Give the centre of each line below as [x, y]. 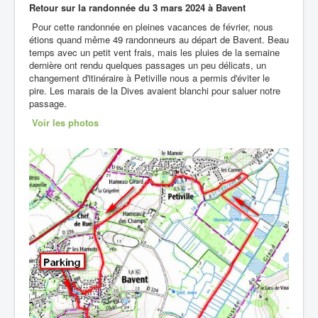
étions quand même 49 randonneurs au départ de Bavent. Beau [159, 39]
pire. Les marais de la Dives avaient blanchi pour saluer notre [155, 90]
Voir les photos [65, 122]
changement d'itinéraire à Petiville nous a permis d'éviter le [149, 77]
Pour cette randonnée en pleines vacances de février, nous [151, 26]
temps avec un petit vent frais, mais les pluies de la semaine [154, 52]
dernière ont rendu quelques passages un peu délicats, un [148, 65]
